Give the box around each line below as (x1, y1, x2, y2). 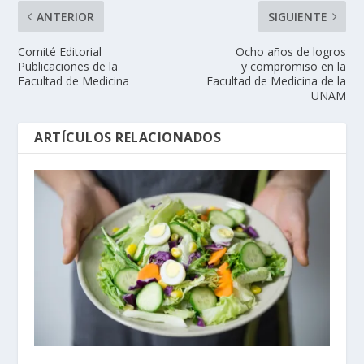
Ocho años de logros (235, 43, 346, 59)
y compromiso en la (240, 58, 346, 74)
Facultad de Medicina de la (206, 72, 346, 89)
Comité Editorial (18, 43, 102, 59)
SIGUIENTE (267, 8, 327, 24)
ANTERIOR (37, 8, 95, 24)
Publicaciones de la (18, 58, 119, 74)
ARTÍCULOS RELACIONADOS (34, 128, 222, 146)
